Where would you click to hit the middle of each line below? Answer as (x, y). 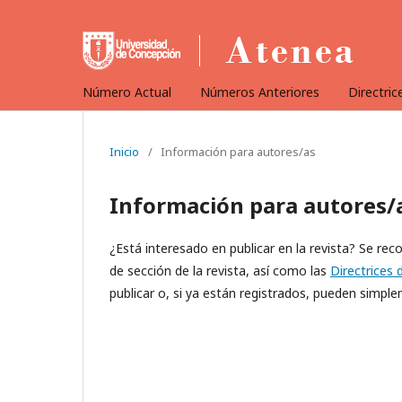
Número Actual (127, 92)
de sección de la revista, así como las (220, 271)
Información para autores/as (238, 152)
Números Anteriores (260, 92)
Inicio (124, 152)
